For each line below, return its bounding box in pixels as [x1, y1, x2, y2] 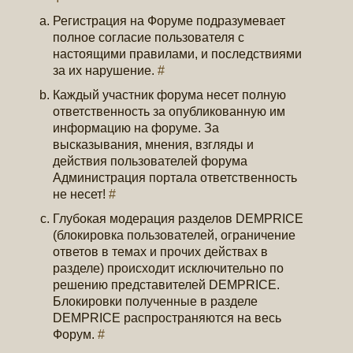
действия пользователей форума [53, 154, 248, 169]
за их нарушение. [53, 64, 158, 78]
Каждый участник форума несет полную [53, 88, 287, 102]
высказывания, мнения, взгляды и [53, 138, 255, 152]
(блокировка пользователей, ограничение [53, 229, 296, 243]
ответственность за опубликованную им [53, 105, 286, 119]
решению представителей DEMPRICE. [53, 278, 281, 292]
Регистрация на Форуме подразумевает [53, 14, 286, 28]
